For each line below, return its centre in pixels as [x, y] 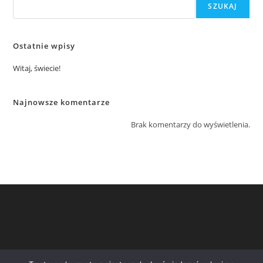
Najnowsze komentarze [62, 102]
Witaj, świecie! [37, 68]
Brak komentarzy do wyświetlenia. [190, 125]
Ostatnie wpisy [44, 46]
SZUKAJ [223, 6]
